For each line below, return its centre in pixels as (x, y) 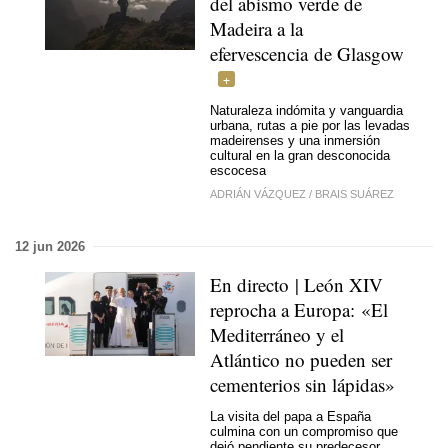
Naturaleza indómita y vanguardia (306, 110)
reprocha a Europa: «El (299, 309)
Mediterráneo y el (277, 334)
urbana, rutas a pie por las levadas (310, 125)
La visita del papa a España (290, 416)
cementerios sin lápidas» (302, 384)
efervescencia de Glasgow (307, 53)
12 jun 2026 (50, 246)
